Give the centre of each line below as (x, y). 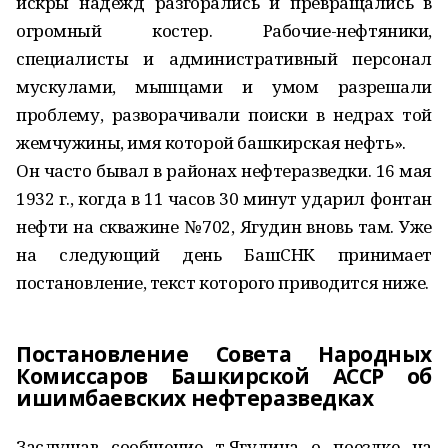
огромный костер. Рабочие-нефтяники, (224, 30)
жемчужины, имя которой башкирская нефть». (211, 142)
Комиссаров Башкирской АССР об (224, 376)
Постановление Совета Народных (224, 354)
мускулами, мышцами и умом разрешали (224, 86)
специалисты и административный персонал (224, 58)
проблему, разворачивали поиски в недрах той (224, 114)
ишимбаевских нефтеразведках (195, 398)
